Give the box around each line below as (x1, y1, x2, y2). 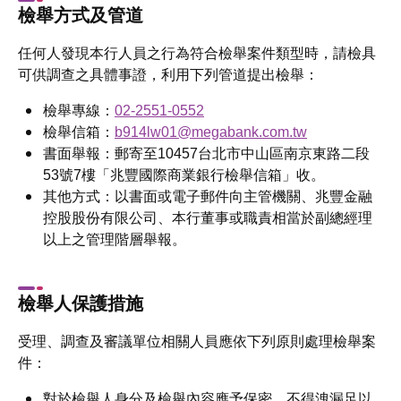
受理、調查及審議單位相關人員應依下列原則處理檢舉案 (18, 334, 376, 349)
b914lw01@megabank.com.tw (115, 124, 307, 140)
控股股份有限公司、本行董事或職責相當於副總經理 (43, 210, 372, 226)
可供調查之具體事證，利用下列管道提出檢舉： (18, 67, 319, 82)
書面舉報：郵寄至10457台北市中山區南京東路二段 (43, 146, 370, 161)
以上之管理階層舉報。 (43, 232, 186, 247)
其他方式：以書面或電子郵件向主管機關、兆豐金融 (43, 189, 372, 204)
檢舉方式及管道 (18, 5, 143, 25)
